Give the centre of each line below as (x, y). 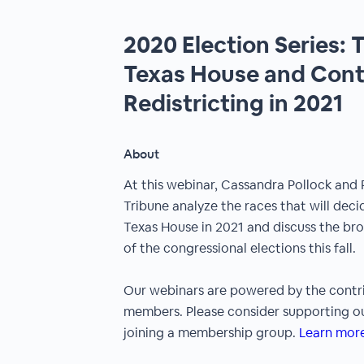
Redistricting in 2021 (233, 103)
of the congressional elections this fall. (240, 248)
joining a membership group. (211, 333)
